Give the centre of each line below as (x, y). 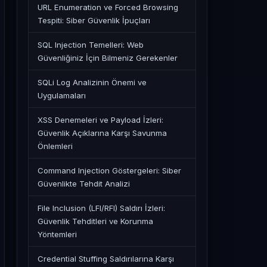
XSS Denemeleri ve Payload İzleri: (100, 120)
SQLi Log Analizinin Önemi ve (92, 82)
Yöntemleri (57, 234)
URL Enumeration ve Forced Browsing (108, 7)
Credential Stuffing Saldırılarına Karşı (106, 259)
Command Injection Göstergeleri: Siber (109, 170)
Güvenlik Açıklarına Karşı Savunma (102, 133)
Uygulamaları (62, 95)
